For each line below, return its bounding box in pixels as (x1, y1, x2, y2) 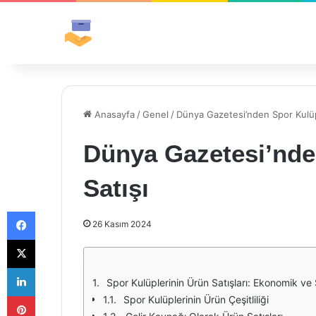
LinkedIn (35, 262, 71, 273)
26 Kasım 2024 (92, 219, 152, 229)
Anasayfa (92, 109, 135, 120)
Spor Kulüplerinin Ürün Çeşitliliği (123, 293, 269, 305)
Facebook (35, 205, 78, 217)
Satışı (83, 174, 149, 202)
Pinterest (35, 290, 75, 301)
